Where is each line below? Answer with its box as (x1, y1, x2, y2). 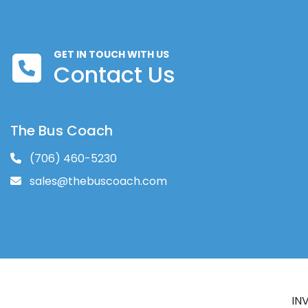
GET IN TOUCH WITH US (54, 47, 169, 61)
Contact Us (54, 59, 175, 90)
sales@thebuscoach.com (27, 173, 167, 189)
